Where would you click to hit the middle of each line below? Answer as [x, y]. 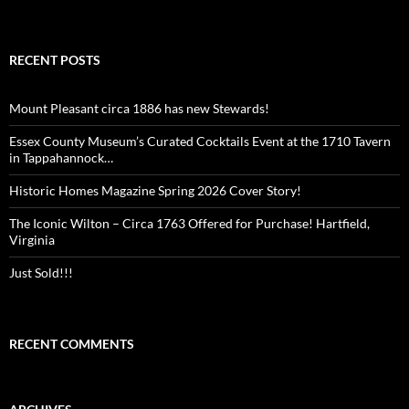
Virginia [32, 240]
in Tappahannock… [61, 158]
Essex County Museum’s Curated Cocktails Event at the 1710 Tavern [200, 142]
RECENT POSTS [55, 60]
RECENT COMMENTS [72, 344]
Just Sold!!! [41, 273]
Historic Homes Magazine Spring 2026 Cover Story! [155, 191]
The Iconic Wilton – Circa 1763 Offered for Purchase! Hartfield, [189, 224]
